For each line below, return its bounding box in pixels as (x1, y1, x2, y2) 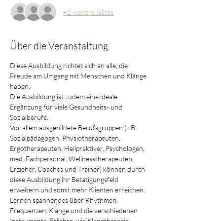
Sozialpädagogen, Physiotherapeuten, (10, 134, 122, 142)
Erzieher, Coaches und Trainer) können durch (10, 165, 147, 173)
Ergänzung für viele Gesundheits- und (10, 103, 124, 111)
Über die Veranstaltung (10, 39, 108, 52)
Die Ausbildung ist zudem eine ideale (10, 92, 119, 101)
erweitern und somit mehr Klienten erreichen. (10, 185, 145, 194)
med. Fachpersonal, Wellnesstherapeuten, (10, 154, 135, 163)
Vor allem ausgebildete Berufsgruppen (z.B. (10, 123, 138, 132)
